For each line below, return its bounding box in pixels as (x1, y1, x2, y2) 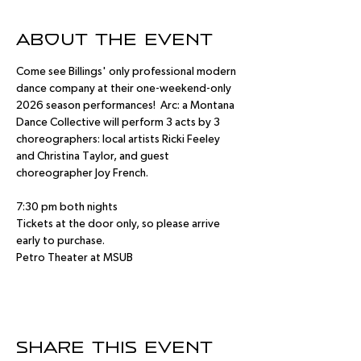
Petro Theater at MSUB (16, 252, 133, 263)
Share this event (16, 337, 213, 359)
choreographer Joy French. (16, 168, 148, 179)
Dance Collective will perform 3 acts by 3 (16, 117, 222, 128)
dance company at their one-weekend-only (16, 83, 234, 94)
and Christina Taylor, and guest (16, 151, 172, 162)
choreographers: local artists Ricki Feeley (16, 134, 222, 145)
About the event (16, 29, 213, 51)
